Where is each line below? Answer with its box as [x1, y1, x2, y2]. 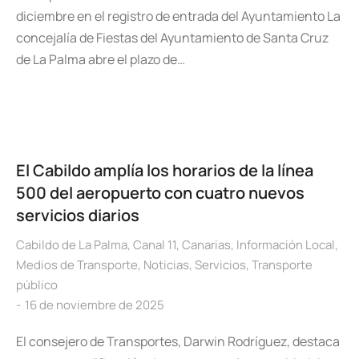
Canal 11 [133, 236, 176, 253]
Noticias [143, 256, 189, 273]
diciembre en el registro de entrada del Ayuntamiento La [16, 7, 341, 25]
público [16, 276, 58, 293]
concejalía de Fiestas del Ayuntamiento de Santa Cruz [16, 29, 329, 46]
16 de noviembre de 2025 [25, 296, 164, 313]
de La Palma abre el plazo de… [16, 50, 185, 68]
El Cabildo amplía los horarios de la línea [16, 159, 313, 181]
